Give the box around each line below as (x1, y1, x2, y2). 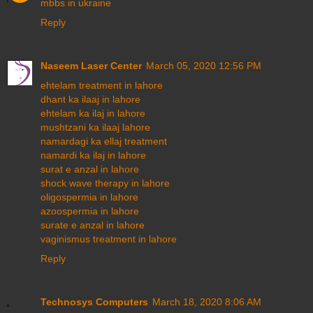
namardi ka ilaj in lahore (41, 149, 146, 161)
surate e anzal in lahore (41, 219, 145, 231)
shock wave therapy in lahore (41, 177, 170, 189)
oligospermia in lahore (41, 191, 138, 203)
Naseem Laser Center (41, 59, 142, 71)
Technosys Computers (41, 296, 148, 307)
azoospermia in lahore (41, 205, 139, 217)
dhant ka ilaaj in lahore (41, 93, 140, 105)
